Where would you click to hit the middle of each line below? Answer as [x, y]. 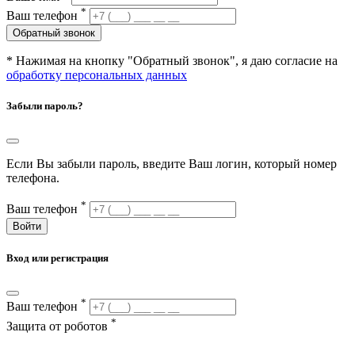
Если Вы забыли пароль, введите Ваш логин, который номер [172, 164]
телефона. [33, 178]
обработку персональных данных [97, 75]
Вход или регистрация [57, 258]
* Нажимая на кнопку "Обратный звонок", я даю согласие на [172, 61]
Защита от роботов [59, 326]
